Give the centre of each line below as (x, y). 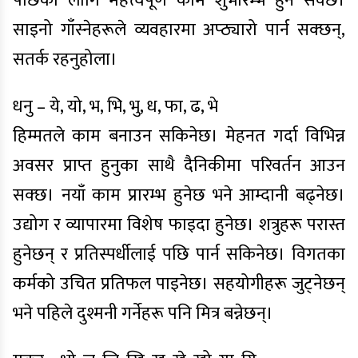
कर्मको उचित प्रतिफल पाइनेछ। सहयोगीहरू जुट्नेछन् (179, 284)
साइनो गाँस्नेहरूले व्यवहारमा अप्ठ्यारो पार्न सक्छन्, (179, 30)
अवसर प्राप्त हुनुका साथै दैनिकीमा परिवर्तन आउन (179, 166)
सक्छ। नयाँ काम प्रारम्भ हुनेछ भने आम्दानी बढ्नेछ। (179, 195)
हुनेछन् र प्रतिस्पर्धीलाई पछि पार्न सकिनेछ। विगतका (179, 255)
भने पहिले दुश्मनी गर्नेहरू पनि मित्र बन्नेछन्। (143, 314)
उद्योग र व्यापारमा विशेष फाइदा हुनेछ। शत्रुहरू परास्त (179, 225)
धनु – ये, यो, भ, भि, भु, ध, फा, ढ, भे (115, 107)
